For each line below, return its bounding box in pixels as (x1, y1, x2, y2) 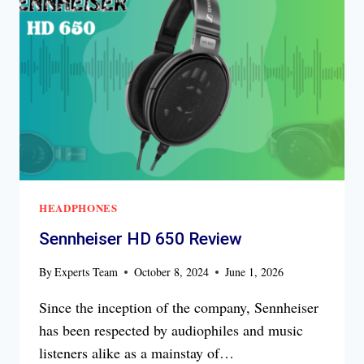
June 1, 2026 (225, 263, 284, 279)
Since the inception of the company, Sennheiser (39, 297, 318, 317)
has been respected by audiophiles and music (39, 319, 303, 340)
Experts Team (54, 263, 119, 279)
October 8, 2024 (134, 263, 210, 279)
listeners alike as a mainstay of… (39, 342, 234, 362)
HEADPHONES (39, 199, 118, 215)
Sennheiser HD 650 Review (39, 228, 242, 249)
